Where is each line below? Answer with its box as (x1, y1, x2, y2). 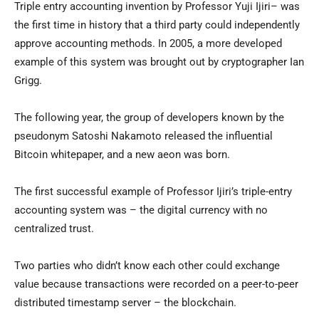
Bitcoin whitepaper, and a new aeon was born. (14, 148, 230, 162)
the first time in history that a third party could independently (14, 19, 300, 32)
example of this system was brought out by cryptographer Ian (14, 56, 304, 69)
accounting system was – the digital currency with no (14, 204, 268, 217)
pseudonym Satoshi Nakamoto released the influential (14, 130, 273, 143)
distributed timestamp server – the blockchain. (14, 296, 236, 310)
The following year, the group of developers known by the (14, 111, 284, 125)
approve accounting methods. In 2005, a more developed (14, 37, 282, 51)
